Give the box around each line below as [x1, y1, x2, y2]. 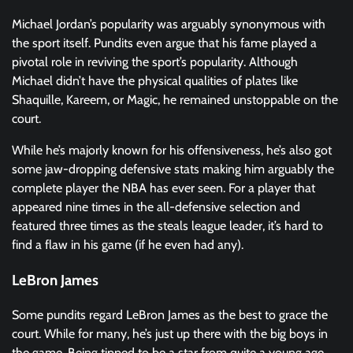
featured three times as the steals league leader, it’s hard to [12, 217, 323, 233]
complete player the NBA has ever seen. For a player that [12, 180, 315, 195]
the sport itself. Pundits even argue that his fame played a [12, 35, 317, 50]
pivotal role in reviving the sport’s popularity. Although [12, 54, 298, 69]
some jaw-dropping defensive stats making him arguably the [12, 161, 334, 176]
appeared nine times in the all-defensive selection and [12, 199, 300, 214]
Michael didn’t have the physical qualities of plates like [12, 72, 298, 88]
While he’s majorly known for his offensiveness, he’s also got [12, 142, 332, 158]
